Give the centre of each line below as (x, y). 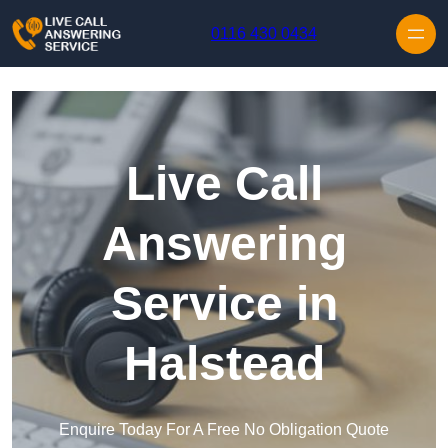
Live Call (224, 184)
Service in (224, 304)
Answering (224, 244)
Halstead (224, 364)
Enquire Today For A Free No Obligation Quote (224, 430)
